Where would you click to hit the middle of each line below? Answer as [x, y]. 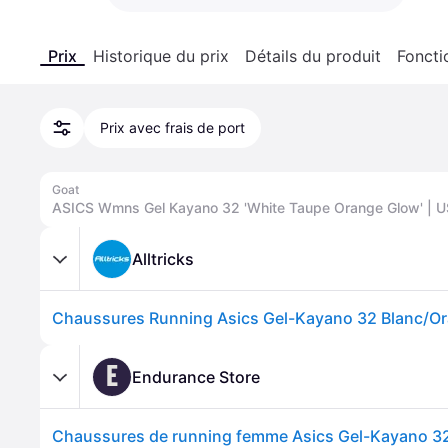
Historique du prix [161, 56]
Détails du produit [313, 56]
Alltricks [163, 258]
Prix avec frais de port [172, 127]
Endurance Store [196, 376]
